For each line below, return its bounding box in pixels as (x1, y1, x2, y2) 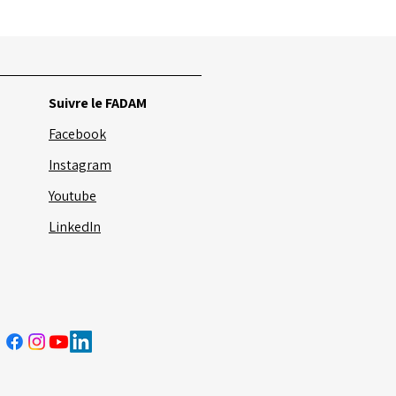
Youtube (49, 186, 96, 205)
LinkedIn (49, 217, 101, 236)
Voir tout (156, 38, 200, 55)
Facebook (49, 124, 106, 143)
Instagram (49, 155, 111, 174)
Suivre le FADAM (49, 93, 147, 112)
